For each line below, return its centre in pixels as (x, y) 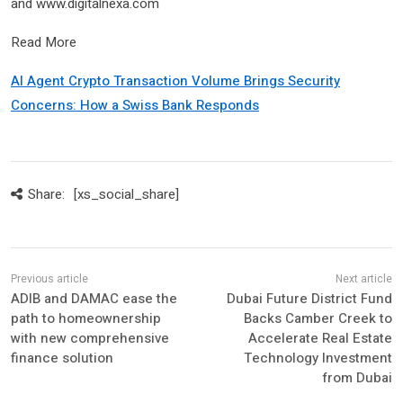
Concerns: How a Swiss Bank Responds (135, 106)
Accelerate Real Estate (320, 339)
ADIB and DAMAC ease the (94, 299)
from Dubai (357, 378)
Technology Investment (318, 358)
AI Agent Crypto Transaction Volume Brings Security (175, 81)
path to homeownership (86, 319)
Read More (44, 43)
